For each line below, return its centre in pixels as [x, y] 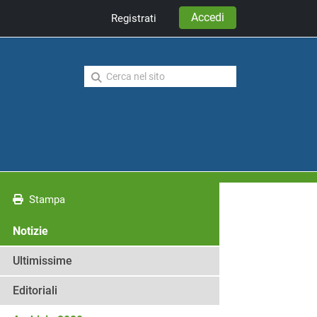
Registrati [134, 18]
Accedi [208, 17]
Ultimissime [42, 261]
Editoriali [35, 290]
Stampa [44, 200]
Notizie [30, 231]
